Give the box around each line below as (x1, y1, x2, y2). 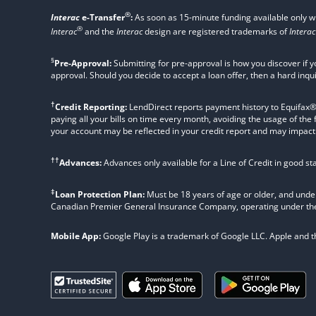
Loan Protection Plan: (55, 188, 145, 200)
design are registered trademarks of (142, 25, 289, 37)
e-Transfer (80, 11, 125, 23)
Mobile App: (51, 230, 101, 242)
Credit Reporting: (55, 101, 127, 113)
